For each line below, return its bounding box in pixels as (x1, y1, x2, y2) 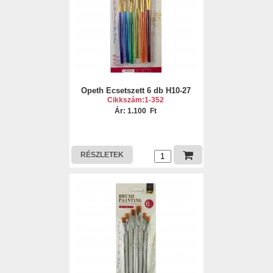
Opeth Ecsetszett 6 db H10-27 (80, 86, 191, 95)
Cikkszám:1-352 (107, 96, 165, 104)
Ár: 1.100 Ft (115, 107, 157, 115)
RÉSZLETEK (80, 151, 124, 159)
